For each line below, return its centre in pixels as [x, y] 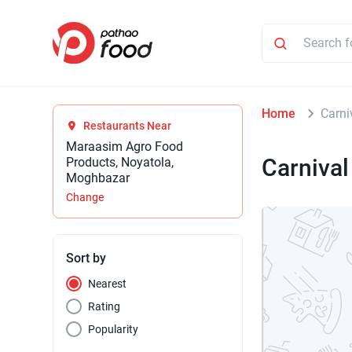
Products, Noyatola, [120, 163]
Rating [104, 307]
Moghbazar [98, 178]
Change [85, 198]
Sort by [86, 258]
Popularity [114, 330]
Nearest [108, 284]
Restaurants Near [128, 126]
